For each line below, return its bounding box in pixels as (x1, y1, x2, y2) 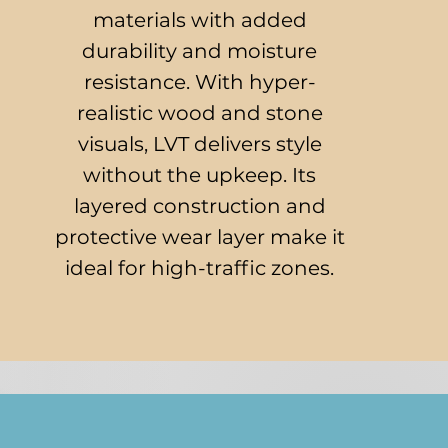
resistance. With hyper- (83, 70, 316, 94)
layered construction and (73, 194, 326, 218)
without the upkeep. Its (83, 163, 317, 187)
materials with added (92, 8, 307, 32)
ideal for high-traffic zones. (65, 256, 335, 280)
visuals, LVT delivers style (77, 132, 322, 156)
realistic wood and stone (76, 101, 323, 125)
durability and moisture (82, 39, 318, 63)
